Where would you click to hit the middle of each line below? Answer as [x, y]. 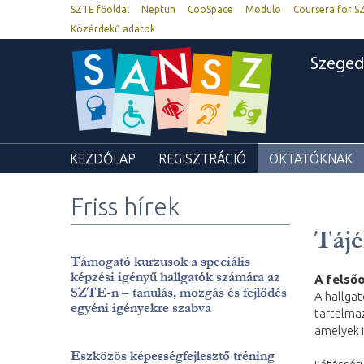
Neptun [158, 9]
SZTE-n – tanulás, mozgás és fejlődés [179, 292]
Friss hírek [125, 206]
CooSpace [210, 9]
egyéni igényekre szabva [141, 308]
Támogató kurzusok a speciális [160, 261]
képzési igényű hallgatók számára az [175, 277]
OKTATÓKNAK [311, 158]
